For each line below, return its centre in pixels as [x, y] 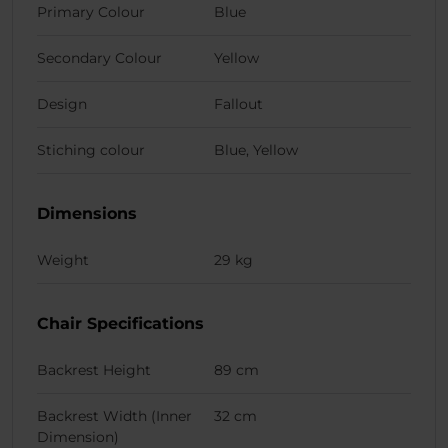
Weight [63, 260]
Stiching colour [91, 150]
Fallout [238, 104]
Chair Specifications [120, 324]
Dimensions [87, 214]
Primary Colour [91, 12]
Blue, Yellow [256, 150]
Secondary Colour [99, 58]
